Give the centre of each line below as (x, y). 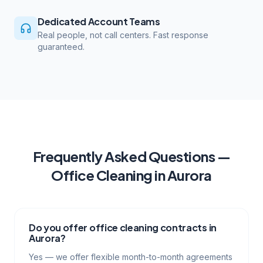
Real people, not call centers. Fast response (123, 35)
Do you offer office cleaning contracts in (123, 227)
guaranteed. (61, 47)
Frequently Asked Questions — (131, 156)
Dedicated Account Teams (99, 21)
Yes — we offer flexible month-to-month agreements (131, 257)
